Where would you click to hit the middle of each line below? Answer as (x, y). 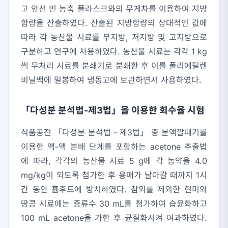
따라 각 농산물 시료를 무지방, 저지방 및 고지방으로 (114, 37)
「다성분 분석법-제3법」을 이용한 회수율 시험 (113, 110)
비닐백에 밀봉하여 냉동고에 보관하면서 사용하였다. (111, 80)
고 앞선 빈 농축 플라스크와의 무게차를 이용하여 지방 (114, 9)
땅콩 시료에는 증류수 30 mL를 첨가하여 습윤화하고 (114, 204)
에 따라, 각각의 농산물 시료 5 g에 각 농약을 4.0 (114, 161)
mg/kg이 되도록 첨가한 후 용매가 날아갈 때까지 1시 (114, 175)
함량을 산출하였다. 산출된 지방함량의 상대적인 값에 (114, 23)
